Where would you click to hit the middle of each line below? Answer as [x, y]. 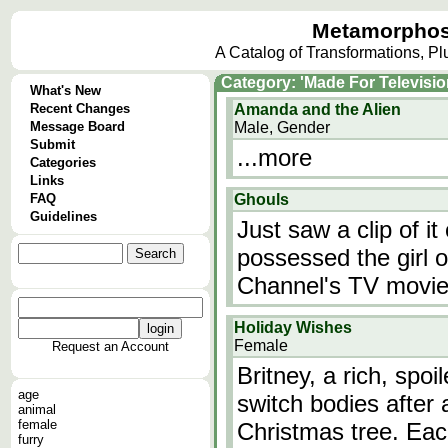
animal [37, 409]
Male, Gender [282, 127]
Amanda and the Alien [317, 109]
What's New [65, 90]
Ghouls [261, 199]
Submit [52, 144]
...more [274, 157]
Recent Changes [80, 108]
